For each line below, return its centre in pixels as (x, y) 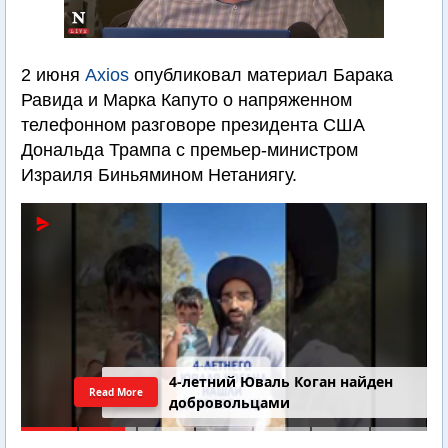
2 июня (53, 75)
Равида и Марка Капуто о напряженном (186, 100)
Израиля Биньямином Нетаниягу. (159, 175)
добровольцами (230, 403)
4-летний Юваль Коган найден (281, 382)
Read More (116, 391)
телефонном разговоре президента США (193, 125)
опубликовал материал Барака (261, 75)
